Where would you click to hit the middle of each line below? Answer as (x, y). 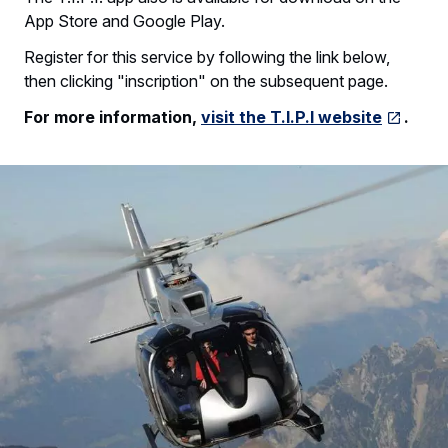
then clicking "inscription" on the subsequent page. (206, 80)
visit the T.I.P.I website (291, 116)
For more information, (112, 116)
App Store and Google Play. (124, 20)
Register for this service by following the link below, (207, 56)
